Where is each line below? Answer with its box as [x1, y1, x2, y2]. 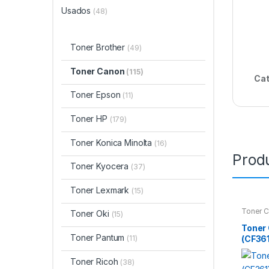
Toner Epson [70, 89, 123, 100]
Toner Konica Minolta [70, 137, 155, 148]
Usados [61, 5, 94, 16]
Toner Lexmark [70, 184, 132, 195]
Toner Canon [70, 65, 127, 76]
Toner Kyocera [70, 161, 131, 172]
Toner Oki [70, 208, 112, 219]
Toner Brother [70, 42, 128, 53]
